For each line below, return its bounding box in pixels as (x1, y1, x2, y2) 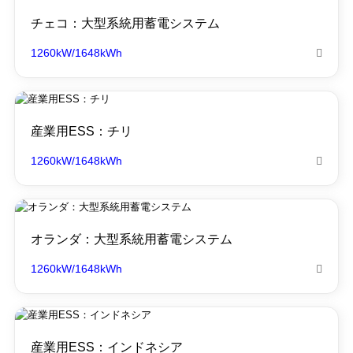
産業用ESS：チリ (30, 124, 132, 138)
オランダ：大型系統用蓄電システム (30, 232, 232, 246)
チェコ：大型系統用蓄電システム (30, 17, 220, 30)
